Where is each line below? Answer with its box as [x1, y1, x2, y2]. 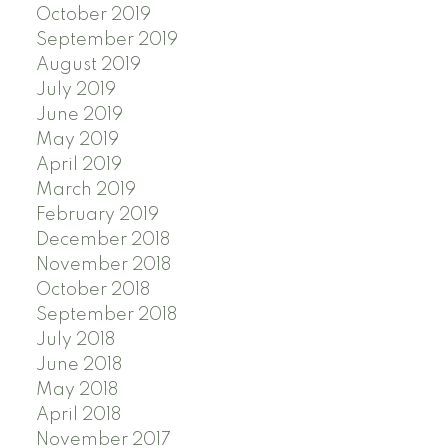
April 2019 [35, 155, 122, 174]
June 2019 [35, 105, 123, 124]
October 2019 [35, 5, 151, 24]
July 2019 [35, 80, 116, 99]
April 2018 [35, 405, 121, 424]
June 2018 [35, 355, 122, 374]
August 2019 [35, 55, 141, 74]
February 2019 [35, 205, 159, 224]
